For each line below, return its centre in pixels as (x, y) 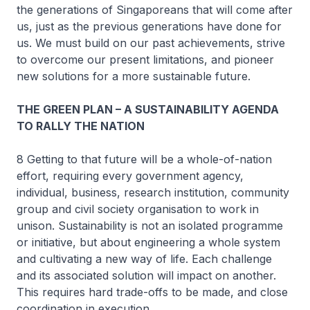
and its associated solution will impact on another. (146, 275)
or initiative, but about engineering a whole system (148, 242)
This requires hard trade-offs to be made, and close (152, 292)
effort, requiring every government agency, (130, 176)
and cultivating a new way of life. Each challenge (144, 259)
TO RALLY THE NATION (81, 126)
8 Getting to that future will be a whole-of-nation (144, 159)
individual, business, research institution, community (153, 192)
